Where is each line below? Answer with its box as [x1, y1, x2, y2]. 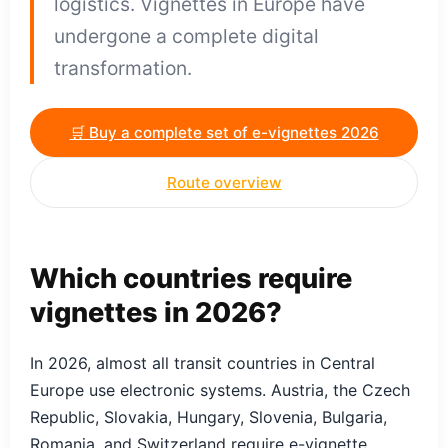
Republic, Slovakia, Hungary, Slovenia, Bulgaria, [30, 407, 387, 428]
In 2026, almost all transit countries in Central [30, 353, 375, 374]
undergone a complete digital [54, 23, 319, 48]
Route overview [166, 172, 282, 192]
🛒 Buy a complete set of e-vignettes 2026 [69, 122, 379, 142]
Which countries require [30, 262, 352, 296]
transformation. [54, 55, 192, 80]
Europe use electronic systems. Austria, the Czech [30, 380, 410, 401]
